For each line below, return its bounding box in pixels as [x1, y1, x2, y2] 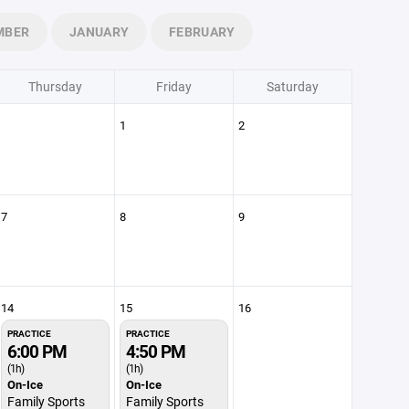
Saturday [266, 78, 319, 95]
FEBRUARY [169, 23, 236, 40]
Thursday [27, 78, 82, 95]
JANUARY [69, 23, 130, 40]
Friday [155, 78, 192, 95]
